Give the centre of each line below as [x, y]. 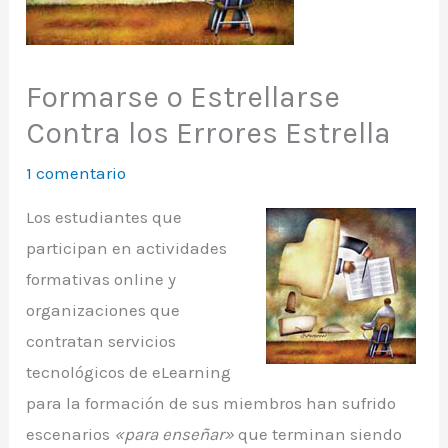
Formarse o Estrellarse [183, 96]
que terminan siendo [318, 433]
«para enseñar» [174, 433]
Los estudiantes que [104, 216]
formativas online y [101, 278]
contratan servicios [101, 340]
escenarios [70, 433]
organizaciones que [103, 309]
